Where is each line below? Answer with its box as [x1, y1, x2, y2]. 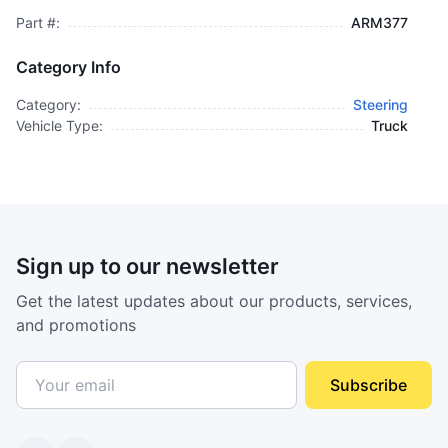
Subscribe [330, 375, 407, 395]
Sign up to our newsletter [16, 253, 279, 279]
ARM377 [351, 14, 408, 31]
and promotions [16, 315, 136, 335]
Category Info [16, 57, 121, 77]
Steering [353, 96, 408, 113]
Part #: [16, 14, 60, 31]
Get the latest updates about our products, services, [16, 291, 412, 311]
